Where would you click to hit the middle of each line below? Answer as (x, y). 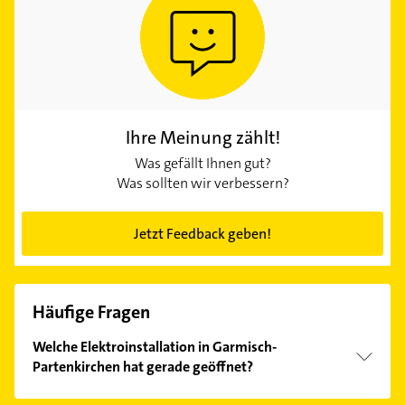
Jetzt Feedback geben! (202, 233)
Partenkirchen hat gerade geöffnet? (143, 366)
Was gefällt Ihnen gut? (202, 163)
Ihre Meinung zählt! (202, 137)
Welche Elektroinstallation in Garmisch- (155, 346)
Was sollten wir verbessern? (202, 183)
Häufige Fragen (91, 311)
